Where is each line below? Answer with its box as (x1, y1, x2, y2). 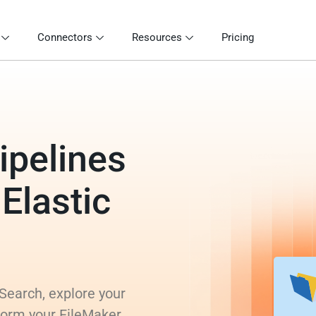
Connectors (37, 30, 92, 44)
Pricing (221, 30, 254, 44)
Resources (132, 30, 182, 44)
